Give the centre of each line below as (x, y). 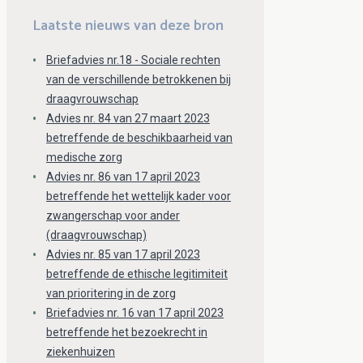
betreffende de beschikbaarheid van (139, 138)
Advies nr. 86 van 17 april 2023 (123, 177)
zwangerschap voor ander (113, 216)
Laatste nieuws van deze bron (128, 26)
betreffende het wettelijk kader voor (139, 196)
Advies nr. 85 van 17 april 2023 (123, 255)
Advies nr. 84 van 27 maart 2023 (128, 119)
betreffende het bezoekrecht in (127, 333)
